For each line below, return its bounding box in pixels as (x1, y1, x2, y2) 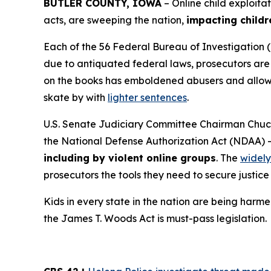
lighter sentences (108, 91, 187, 104)
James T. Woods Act (61, 212, 157, 225)
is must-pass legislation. (157, 212, 267, 225)
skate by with (44, 91, 108, 104)
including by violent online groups (44, 152, 216, 165)
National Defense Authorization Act (61, 135, 227, 148)
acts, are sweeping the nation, (44, 14, 186, 27)
